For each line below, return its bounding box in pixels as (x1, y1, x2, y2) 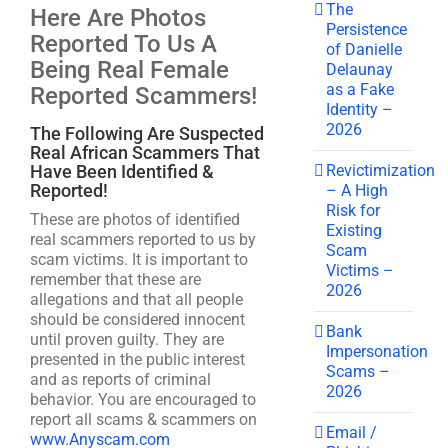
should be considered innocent (30, 310, 245, 329)
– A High (326, 180, 389, 200)
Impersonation (326, 341, 429, 361)
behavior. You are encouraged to (30, 390, 256, 409)
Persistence (326, 19, 408, 39)
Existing (326, 220, 383, 240)
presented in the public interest (30, 350, 245, 369)
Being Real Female (30, 56, 229, 84)
